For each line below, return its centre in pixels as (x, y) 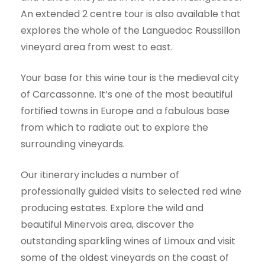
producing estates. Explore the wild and (112, 208)
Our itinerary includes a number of (100, 174)
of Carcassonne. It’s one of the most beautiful (127, 94)
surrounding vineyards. (73, 144)
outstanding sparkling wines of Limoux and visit (128, 241)
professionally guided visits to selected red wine (131, 191)
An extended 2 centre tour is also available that (131, 14)
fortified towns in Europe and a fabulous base (125, 111)
